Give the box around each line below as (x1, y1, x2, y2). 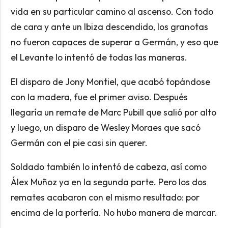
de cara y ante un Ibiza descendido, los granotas (10, 21, 208, 33)
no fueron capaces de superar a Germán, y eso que (10, 36, 218, 48)
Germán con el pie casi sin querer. (10, 136, 150, 149)
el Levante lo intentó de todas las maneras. (10, 51, 189, 64)
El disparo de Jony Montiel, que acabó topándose (10, 75, 210, 88)
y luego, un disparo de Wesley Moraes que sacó (10, 121, 201, 133)
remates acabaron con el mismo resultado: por (10, 191, 199, 204)
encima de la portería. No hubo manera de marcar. (10, 207, 219, 219)
